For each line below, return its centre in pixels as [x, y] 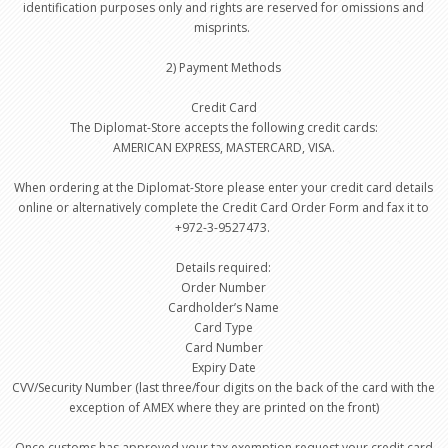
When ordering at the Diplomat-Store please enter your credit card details [224, 187]
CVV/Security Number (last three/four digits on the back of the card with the [224, 387]
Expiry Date [223, 367]
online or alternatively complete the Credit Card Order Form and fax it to [224, 207]
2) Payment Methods [224, 67]
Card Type [224, 327]
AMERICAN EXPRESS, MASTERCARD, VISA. [223, 147]
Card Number [223, 347]
